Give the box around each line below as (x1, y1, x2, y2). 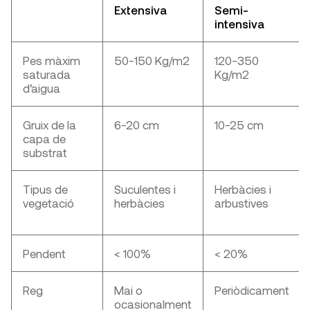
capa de (23, 131, 66, 146)
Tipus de (23, 182, 68, 197)
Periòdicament (215, 283, 289, 298)
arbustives (215, 196, 268, 210)
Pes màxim (23, 53, 80, 68)
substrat (23, 145, 67, 160)
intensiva (215, 17, 264, 31)
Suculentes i (114, 182, 176, 197)
